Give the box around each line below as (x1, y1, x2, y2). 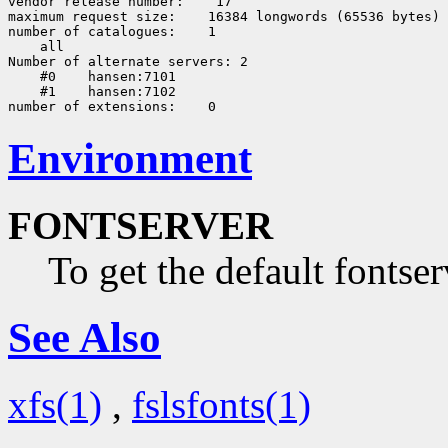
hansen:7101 (80, 69, 176, 85)
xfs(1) (8, 382, 102, 426)
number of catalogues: (8, 24, 176, 40)
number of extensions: (8, 99, 176, 115)
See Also (8, 313, 161, 361)
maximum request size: (8, 9, 176, 25)
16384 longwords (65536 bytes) (200, 9, 440, 25)
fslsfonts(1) (132, 382, 311, 426)
